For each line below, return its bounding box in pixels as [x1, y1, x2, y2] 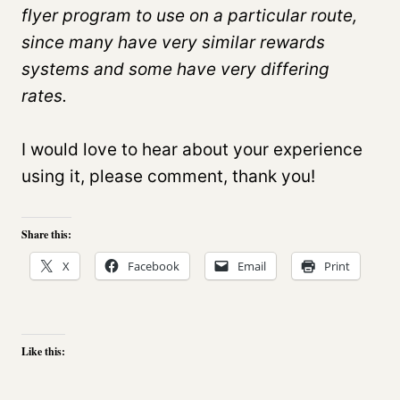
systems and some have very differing [21, 58, 329, 79]
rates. [21, 85, 67, 106]
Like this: [21, 343, 65, 359]
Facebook [128, 257, 179, 274]
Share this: [21, 226, 71, 242]
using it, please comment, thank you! [21, 165, 315, 187]
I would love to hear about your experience [21, 138, 362, 160]
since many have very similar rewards [21, 31, 325, 53]
